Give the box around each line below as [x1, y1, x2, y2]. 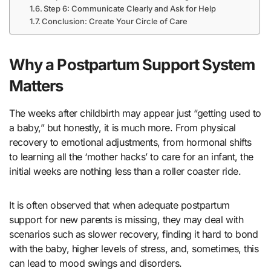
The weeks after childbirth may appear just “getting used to [9, 106, 261, 119]
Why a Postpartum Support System [9, 54, 255, 74]
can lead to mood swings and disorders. [9, 256, 182, 269]
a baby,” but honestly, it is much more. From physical [9, 121, 236, 134]
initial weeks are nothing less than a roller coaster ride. [9, 165, 241, 177]
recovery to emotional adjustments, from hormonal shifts [9, 135, 252, 148]
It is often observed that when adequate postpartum [9, 198, 230, 211]
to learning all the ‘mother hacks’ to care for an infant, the [9, 150, 253, 163]
